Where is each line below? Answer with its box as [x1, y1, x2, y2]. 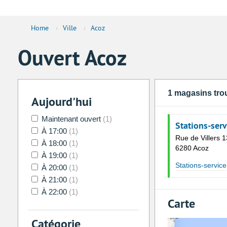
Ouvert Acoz [17, 44, 127, 72]
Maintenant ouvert [39, 115, 103, 124]
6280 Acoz [175, 144, 209, 153]
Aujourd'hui [31, 94, 92, 110]
